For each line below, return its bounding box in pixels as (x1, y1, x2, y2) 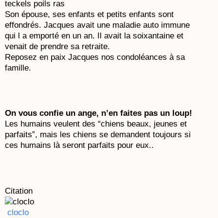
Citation (5, 186, 33, 196)
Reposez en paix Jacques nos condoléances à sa (5, 53, 185, 62)
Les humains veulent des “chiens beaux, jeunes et (5, 119, 187, 129)
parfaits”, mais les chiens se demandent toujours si (5, 130, 191, 140)
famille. (5, 63, 31, 73)
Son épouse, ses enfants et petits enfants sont (5, 10, 174, 19)
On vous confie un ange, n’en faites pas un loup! (5, 109, 192, 118)
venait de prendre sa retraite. (5, 42, 110, 52)
